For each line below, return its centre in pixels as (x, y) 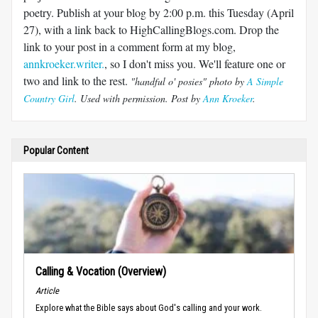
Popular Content (56, 150)
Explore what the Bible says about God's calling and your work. (149, 307)
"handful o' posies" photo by (189, 81)
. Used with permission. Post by (139, 98)
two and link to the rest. (77, 80)
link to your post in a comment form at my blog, (130, 46)
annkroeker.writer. (64, 63)
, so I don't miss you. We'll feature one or (195, 63)
